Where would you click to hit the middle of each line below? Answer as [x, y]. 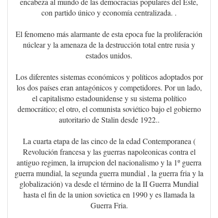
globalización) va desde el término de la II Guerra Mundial [109, 184]
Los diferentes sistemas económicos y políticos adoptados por [109, 77]
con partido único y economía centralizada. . [109, 13]
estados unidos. [109, 55]
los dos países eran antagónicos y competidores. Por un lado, [109, 88]
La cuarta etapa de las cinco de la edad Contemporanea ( [109, 141]
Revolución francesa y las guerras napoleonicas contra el [109, 152]
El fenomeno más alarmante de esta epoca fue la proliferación [109, 34]
